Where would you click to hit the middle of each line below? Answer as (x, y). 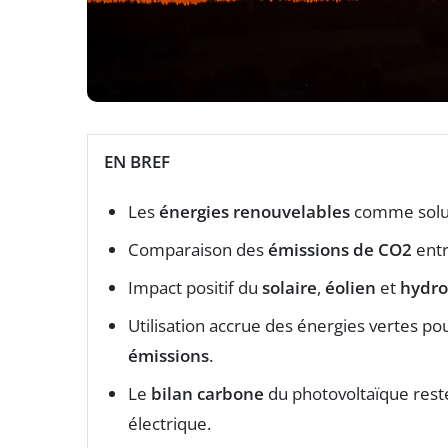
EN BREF (137, 161)
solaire (289, 287)
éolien (350, 287)
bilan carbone (207, 393)
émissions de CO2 (340, 249)
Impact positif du (195, 287)
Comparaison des (198, 249)
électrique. (169, 423)
